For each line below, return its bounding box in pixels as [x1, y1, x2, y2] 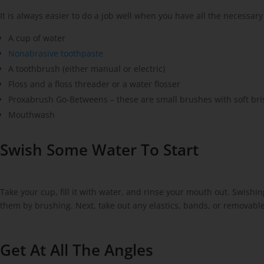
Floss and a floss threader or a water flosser [8, 78, 180, 90]
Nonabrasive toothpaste [8, 47, 103, 59]
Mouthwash [8, 108, 55, 120]
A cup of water [8, 32, 65, 44]
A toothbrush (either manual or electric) [8, 62, 165, 74]
